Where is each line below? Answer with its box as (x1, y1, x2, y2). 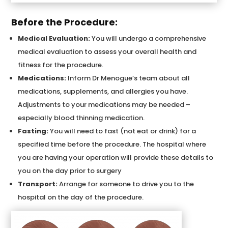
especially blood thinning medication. (18, 112, 145, 123)
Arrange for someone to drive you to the (58, 179, 194, 189)
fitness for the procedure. (18, 60, 104, 70)
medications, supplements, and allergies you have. (18, 86, 188, 96)
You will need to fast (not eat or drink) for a (48, 126, 196, 136)
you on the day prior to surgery (18, 165, 122, 176)
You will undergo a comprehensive (90, 33, 207, 43)
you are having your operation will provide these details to (18, 152, 214, 162)
